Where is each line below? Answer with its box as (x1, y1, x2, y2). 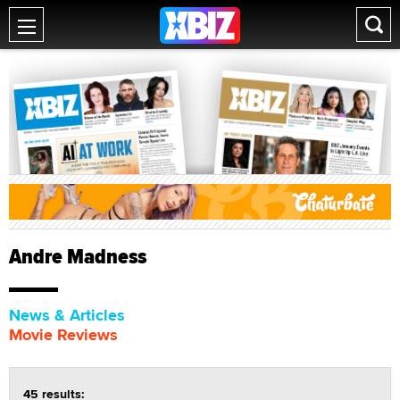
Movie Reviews (9, 322, 118, 346)
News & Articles (9, 303, 125, 327)
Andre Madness (9, 239, 146, 272)
